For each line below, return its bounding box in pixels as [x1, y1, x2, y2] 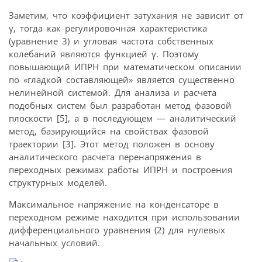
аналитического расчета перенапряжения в [9, 151, 201, 163]
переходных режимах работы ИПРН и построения [9, 164, 232, 176]
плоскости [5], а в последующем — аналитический [9, 112, 236, 125]
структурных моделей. [9, 177, 107, 189]
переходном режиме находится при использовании [9, 211, 240, 223]
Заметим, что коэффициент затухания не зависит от [9, 9, 243, 22]
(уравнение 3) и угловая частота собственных [9, 35, 213, 47]
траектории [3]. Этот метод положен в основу [9, 138, 215, 150]
